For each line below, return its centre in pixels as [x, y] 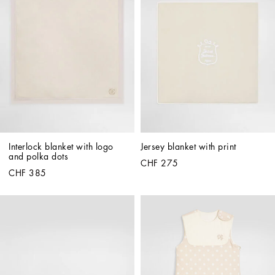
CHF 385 [28, 173]
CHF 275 [160, 163]
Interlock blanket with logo [61, 146]
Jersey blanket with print [188, 146]
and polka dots [38, 156]
